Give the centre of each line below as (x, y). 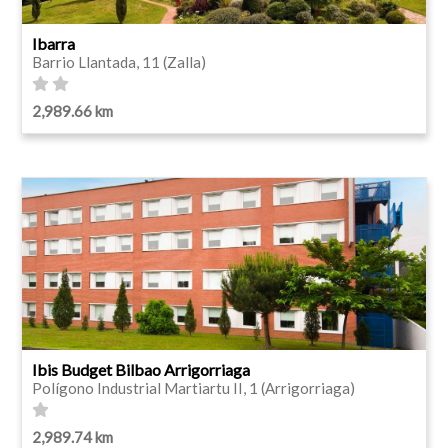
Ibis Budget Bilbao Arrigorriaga (141, 369)
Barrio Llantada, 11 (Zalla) (119, 61)
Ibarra (53, 43)
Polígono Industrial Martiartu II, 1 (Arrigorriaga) (193, 387)
